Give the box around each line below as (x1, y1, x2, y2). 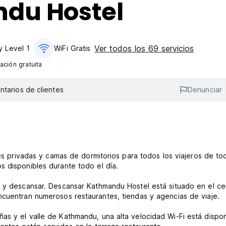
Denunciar (188, 85, 222, 94)
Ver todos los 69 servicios (94, 43, 194, 53)
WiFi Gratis (54, 44, 91, 52)
